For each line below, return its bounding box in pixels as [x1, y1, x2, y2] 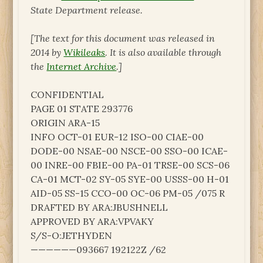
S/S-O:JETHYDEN [31, 229, 113, 241]
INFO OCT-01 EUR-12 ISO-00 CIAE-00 [31, 130, 204, 143]
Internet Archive [46, 60, 117, 72]
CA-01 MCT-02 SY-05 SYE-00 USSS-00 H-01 [31, 173, 230, 185]
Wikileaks [63, 46, 106, 58]
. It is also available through [105, 46, 222, 58]
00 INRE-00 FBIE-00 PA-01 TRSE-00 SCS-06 [31, 159, 230, 171]
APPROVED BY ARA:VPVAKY [31, 215, 154, 227]
